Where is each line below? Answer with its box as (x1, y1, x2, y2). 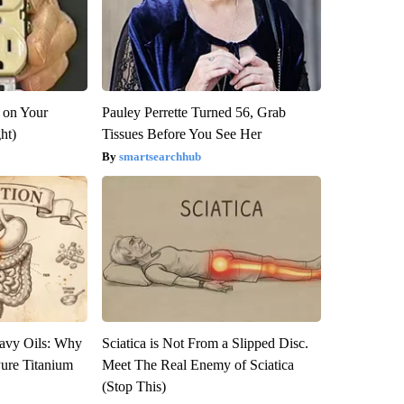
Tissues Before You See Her (101, 126, 262, 142)
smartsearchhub (118, 150, 201, 164)
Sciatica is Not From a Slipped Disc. (101, 335, 308, 352)
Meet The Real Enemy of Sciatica (101, 357, 294, 373)
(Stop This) (101, 379, 166, 395)
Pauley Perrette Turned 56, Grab (101, 105, 286, 121)
